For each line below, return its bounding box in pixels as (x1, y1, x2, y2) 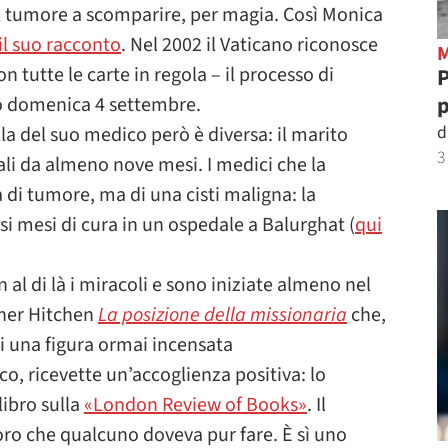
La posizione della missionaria (98, 301, 347, 329)
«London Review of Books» (84, 391, 307, 419)
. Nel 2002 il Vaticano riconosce (121, 31, 378, 59)
